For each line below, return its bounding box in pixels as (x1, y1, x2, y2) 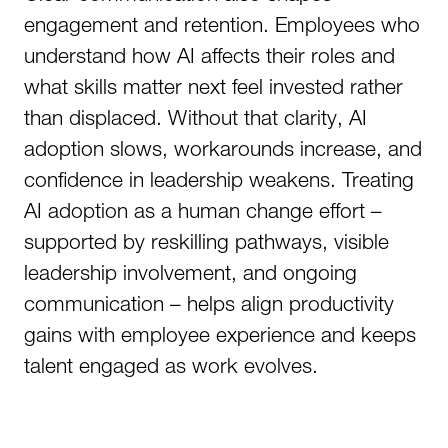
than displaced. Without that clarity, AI (24, 105, 367, 129)
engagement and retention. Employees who (24, 12, 420, 36)
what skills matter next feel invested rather (24, 74, 403, 98)
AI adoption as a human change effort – (24, 198, 382, 222)
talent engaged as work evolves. (24, 353, 318, 377)
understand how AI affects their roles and (24, 43, 395, 67)
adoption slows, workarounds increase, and (24, 136, 422, 160)
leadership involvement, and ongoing (24, 260, 357, 284)
